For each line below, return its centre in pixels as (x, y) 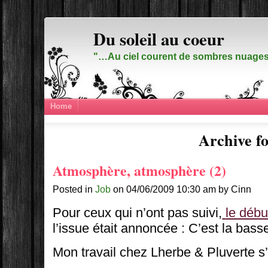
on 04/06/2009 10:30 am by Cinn (181, 189)
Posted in (74, 189)
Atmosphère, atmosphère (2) (140, 170)
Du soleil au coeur (159, 39)
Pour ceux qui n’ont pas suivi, (138, 212)
